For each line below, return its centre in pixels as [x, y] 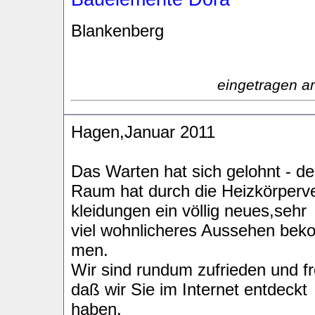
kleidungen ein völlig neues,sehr [189, 211]
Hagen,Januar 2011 [143, 132]
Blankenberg [117, 31]
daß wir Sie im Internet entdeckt [189, 289]
